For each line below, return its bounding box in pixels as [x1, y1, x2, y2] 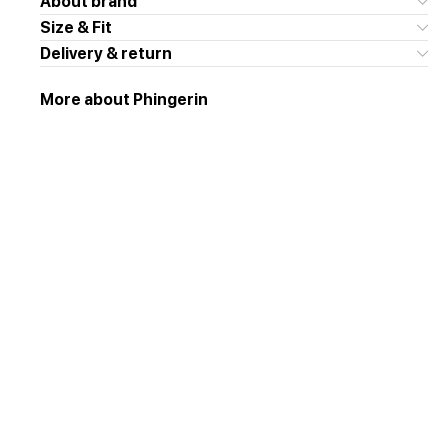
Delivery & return [40, 44, 172, 63]
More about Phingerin [40, 90, 208, 109]
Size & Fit [40, 18, 112, 37]
